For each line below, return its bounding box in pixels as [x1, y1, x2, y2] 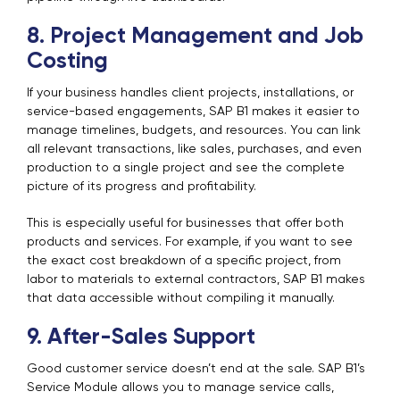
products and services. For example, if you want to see [27, 236, 353, 249]
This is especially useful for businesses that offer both [27, 217, 344, 230]
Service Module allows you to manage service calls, [27, 381, 334, 395]
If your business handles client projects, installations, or [27, 87, 354, 100]
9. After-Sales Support [27, 327, 261, 350]
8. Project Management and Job [27, 26, 363, 49]
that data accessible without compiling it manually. [27, 292, 335, 305]
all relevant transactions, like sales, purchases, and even [27, 143, 362, 156]
